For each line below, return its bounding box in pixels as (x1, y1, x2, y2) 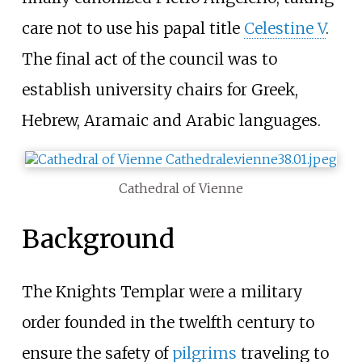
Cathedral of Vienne (119, 180, 243, 197)
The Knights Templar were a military (21, 282, 302, 302)
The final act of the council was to (21, 49, 277, 69)
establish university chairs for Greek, (21, 80, 298, 100)
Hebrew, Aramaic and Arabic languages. (21, 111, 321, 131)
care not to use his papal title (21, 19, 244, 39)
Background (21, 222, 175, 255)
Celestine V (243, 19, 326, 39)
